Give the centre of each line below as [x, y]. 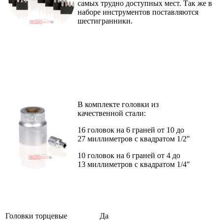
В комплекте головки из [118, 105]
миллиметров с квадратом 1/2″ [139, 139]
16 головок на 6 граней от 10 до [131, 130]
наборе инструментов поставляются [138, 12]
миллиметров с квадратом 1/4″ [139, 165]
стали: [136, 113]
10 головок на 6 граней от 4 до [129, 156]
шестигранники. [106, 21]
